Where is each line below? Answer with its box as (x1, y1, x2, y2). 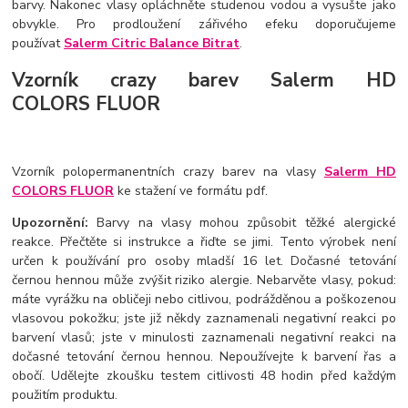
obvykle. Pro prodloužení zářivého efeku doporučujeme (12, 15, 396, 33)
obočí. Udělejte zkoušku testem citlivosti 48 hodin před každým (12, 367, 396, 385)
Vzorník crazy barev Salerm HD (12, 67, 396, 94)
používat (12, 34, 65, 52)
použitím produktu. (12, 386, 122, 404)
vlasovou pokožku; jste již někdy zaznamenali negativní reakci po (12, 310, 396, 328)
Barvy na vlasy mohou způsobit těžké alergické (88, 214, 396, 232)
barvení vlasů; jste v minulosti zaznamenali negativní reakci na (12, 329, 396, 347)
